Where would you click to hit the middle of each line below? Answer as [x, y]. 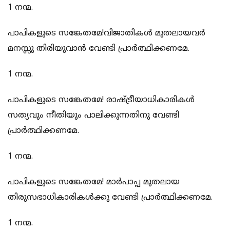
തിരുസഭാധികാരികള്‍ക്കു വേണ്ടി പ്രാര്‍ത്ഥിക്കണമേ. [110, 198]
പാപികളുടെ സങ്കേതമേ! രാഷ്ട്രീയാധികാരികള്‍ [101, 100]
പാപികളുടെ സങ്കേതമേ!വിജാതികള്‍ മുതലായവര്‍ [107, 34]
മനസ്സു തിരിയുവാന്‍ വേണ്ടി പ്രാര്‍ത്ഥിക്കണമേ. [99, 49]
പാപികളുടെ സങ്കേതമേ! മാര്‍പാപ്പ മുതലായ [94, 183]
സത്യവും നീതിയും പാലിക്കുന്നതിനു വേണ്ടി [93, 116]
